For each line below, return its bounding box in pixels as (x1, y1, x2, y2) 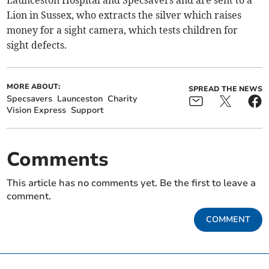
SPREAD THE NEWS (188, 84, 262, 94)
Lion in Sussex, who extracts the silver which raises (7, 9, 242, 22)
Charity (107, 93, 138, 105)
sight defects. (7, 39, 67, 52)
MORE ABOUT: (7, 82, 61, 92)
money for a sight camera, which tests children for (7, 24, 238, 37)
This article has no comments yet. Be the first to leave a (7, 177, 256, 190)
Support (71, 104, 104, 116)
